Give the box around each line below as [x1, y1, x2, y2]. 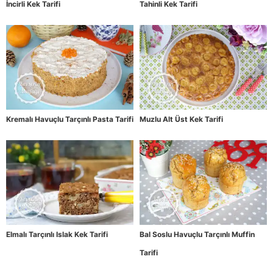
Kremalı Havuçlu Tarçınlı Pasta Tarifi [6, 115, 133, 124]
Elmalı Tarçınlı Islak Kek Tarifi [6, 230, 108, 239]
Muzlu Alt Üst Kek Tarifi [140, 115, 223, 124]
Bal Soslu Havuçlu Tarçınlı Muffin [140, 230, 255, 239]
